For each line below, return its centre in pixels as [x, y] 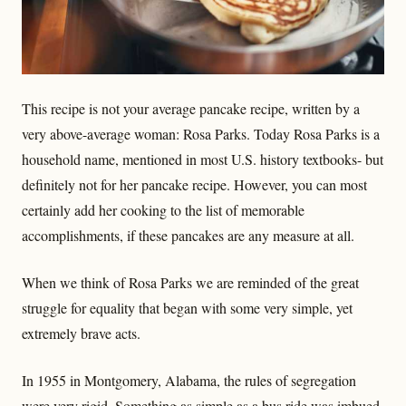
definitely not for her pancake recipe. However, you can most [194, 185]
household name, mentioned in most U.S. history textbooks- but [203, 159]
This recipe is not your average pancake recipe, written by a [191, 109]
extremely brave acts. [81, 333]
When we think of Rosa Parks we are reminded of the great [190, 283]
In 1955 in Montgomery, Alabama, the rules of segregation [189, 381]
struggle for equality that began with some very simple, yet [187, 308]
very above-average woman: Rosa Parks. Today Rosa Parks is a [201, 134]
